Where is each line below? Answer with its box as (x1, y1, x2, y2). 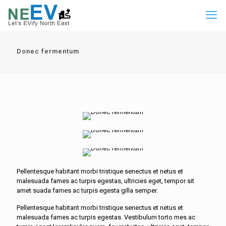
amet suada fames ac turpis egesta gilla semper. (17, 187, 158, 194)
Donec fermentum (17, 47, 79, 55)
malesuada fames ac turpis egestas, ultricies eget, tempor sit (17, 177, 194, 185)
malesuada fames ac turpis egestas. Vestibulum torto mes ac (17, 213, 195, 221)
